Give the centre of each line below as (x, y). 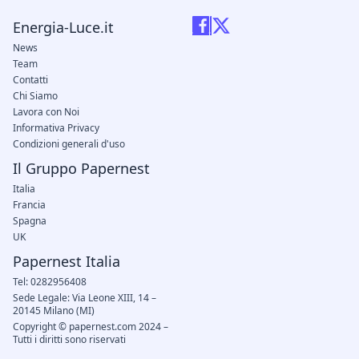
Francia (29, 204)
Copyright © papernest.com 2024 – (91, 326)
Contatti (30, 79)
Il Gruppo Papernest (81, 168)
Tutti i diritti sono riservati (69, 339)
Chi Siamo (35, 95)
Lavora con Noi (46, 111)
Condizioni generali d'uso (69, 143)
